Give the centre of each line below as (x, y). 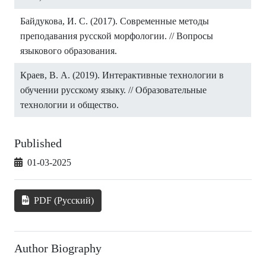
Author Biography (58, 248)
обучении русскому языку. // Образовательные (113, 90)
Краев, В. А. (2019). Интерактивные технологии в (122, 75)
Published (38, 143)
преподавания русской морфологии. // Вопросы (117, 36)
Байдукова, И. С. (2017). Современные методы (115, 21)
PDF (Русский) (63, 200)
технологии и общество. (69, 105)
